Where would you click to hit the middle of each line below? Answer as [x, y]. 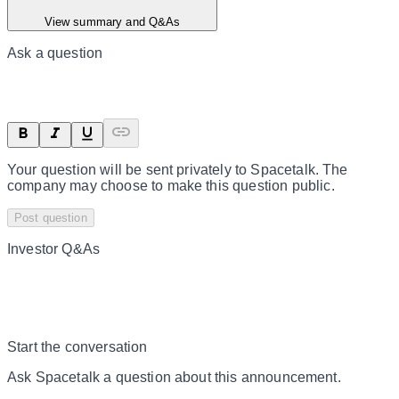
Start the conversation [77, 346]
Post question [51, 217]
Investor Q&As [54, 248]
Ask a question [55, 53]
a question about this [171, 377]
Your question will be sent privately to [129, 169]
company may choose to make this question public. [171, 185]
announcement [289, 377]
